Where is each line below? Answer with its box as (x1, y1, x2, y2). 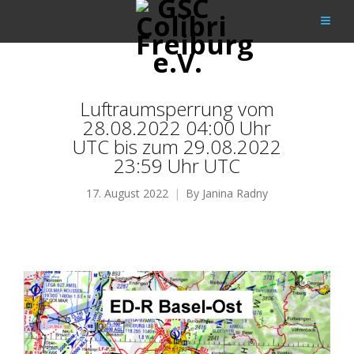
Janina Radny (202, 186, 268, 201)
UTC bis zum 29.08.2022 (73, 134, 281, 160)
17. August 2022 (86, 186, 168, 201)
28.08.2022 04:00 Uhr (83, 115, 271, 141)
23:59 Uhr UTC (114, 153, 240, 179)
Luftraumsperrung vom (80, 96, 274, 122)
